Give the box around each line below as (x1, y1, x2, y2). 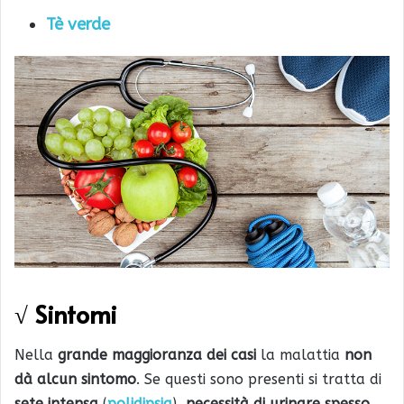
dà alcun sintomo (14, 371, 136, 389)
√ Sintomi (14, 296, 117, 331)
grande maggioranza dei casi (58, 346, 256, 364)
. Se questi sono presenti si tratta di (136, 371, 381, 389)
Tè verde (46, 14, 110, 35)
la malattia (256, 346, 344, 364)
